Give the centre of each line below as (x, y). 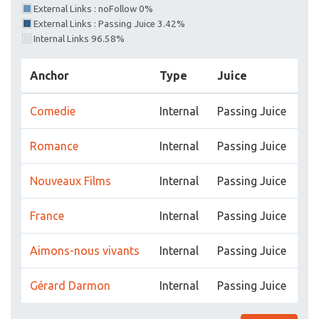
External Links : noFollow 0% (93, 9)
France (47, 216)
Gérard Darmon (70, 286)
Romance (54, 146)
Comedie (53, 111)
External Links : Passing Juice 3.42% (109, 24)
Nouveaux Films (70, 181)
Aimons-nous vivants (85, 251)
